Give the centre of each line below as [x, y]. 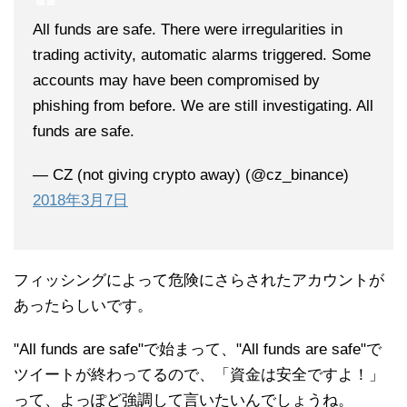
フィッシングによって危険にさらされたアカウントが [199, 281]
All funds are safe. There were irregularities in [188, 30]
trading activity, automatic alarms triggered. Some [202, 55]
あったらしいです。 [83, 306]
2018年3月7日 [80, 201]
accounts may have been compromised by [176, 81]
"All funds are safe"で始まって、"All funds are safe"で [198, 350]
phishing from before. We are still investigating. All [203, 106]
